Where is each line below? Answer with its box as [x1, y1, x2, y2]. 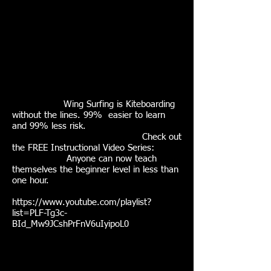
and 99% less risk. [12, 122, 86, 131]
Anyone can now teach [12, 154, 157, 163]
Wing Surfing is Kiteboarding [12, 100, 175, 109]
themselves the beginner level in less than [12, 165, 178, 174]
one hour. [12, 176, 49, 185]
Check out [12, 132, 181, 142]
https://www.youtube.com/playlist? [12, 198, 151, 207]
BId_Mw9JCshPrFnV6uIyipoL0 [12, 220, 129, 229]
